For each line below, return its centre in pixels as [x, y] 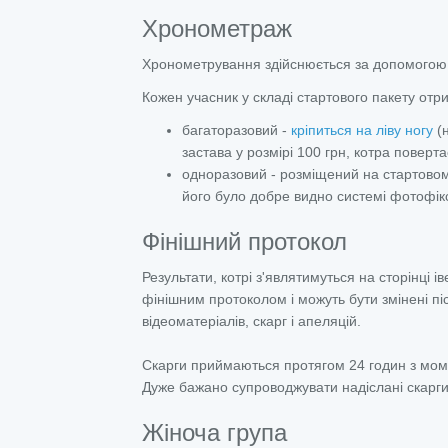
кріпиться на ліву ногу [362, 130]
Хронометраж [217, 28]
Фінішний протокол [244, 241]
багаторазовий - [236, 130]
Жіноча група [214, 432]
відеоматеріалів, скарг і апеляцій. [251, 321]
